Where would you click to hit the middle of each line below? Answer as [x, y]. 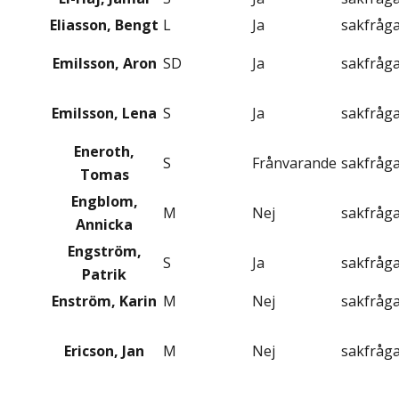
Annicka [104, 225]
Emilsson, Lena [104, 114]
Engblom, [104, 202]
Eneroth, [104, 152]
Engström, [104, 252]
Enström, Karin [104, 301]
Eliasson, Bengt [104, 25]
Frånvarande [294, 163]
